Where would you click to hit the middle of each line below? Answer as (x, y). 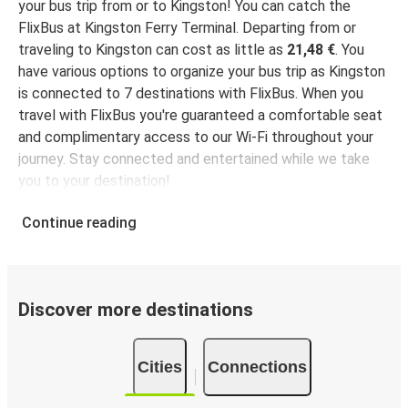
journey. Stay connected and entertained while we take (194, 158)
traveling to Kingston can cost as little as (153, 49)
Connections (257, 367)
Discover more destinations (136, 309)
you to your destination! (94, 180)
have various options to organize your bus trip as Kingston (202, 71)
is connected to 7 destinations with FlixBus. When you (191, 93)
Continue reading (79, 222)
